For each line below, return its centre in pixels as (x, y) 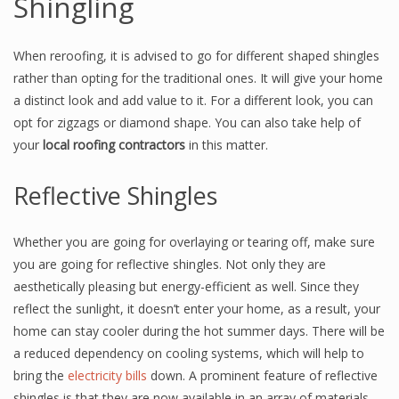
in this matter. (227, 145)
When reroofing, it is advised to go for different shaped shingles (196, 56)
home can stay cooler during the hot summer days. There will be (199, 331)
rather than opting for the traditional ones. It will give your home (198, 78)
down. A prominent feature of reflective (262, 375)
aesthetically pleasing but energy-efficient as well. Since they (186, 286)
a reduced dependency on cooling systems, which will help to (189, 353)
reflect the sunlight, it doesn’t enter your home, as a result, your (197, 309)
